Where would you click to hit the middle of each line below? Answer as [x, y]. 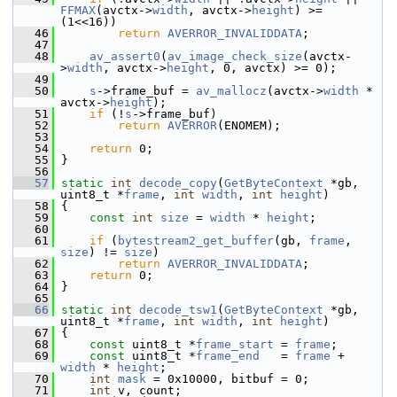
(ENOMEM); [249, 125]
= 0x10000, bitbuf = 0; [228, 379]
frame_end [228, 356]
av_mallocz [231, 91]
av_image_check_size [235, 56]
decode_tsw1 [178, 310]
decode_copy [178, 183]
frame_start [235, 344]
